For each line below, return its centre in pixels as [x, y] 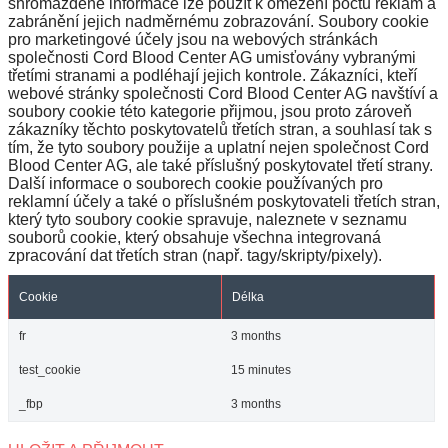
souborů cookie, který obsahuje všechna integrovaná [194, 237]
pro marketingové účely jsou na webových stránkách [193, 39]
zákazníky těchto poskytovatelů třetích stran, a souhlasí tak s [220, 129]
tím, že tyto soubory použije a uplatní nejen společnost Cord [218, 147]
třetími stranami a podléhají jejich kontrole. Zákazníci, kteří [212, 75]
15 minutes [261, 369]
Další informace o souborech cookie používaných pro [195, 183]
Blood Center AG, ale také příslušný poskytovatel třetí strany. [220, 165]
